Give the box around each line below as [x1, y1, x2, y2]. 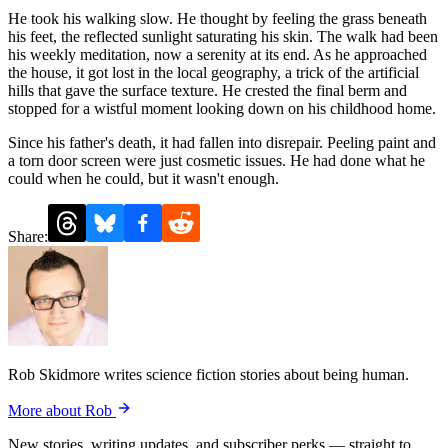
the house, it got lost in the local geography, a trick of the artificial [8, 63, 419, 81]
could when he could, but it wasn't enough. [8, 169, 279, 187]
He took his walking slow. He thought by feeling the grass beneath [8, 9, 427, 27]
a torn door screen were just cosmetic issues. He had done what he [8, 151, 425, 169]
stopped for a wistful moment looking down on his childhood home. [8, 99, 436, 117]
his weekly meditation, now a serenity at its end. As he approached [8, 45, 427, 63]
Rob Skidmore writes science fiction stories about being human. [8, 365, 409, 383]
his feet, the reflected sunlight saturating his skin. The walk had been [8, 27, 438, 45]
